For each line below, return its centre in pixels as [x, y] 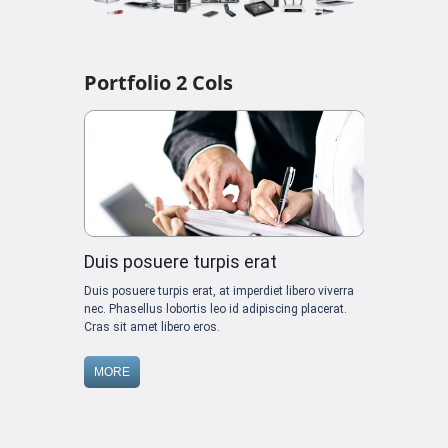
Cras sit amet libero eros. [152, 326]
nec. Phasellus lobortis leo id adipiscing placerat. [215, 308]
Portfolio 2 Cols [158, 82]
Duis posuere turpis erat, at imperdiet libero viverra [219, 290]
